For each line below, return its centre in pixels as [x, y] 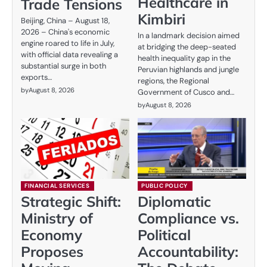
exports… [36, 77]
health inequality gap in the [184, 58]
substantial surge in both [63, 66]
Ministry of [57, 218]
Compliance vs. [188, 218]
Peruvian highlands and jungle [188, 69]
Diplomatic [174, 202]
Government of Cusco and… [186, 92]
